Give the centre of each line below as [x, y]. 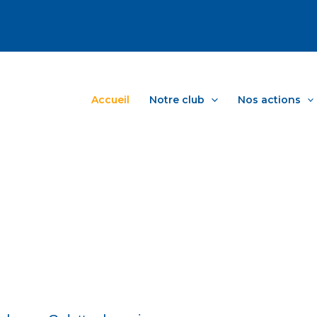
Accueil [111, 99]
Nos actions [269, 99]
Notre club [177, 99]
